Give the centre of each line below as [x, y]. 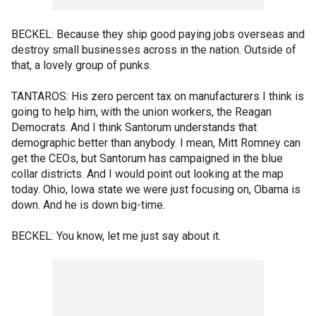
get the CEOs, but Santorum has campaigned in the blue [147, 158]
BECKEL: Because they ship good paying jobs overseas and [158, 34]
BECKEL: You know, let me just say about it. [116, 236]
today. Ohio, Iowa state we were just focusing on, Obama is [156, 189]
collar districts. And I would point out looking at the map [147, 174]
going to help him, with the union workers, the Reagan [141, 112]
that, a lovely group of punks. [81, 65]
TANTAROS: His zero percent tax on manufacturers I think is [158, 96]
